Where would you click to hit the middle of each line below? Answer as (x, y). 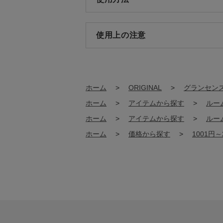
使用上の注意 (121, 35)
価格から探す (149, 134)
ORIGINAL (145, 88)
